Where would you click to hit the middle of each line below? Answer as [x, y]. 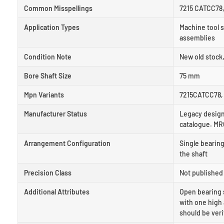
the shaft [193, 153]
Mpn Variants [44, 94]
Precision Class [48, 172]
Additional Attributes [57, 191]
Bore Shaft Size [48, 75]
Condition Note [48, 56]
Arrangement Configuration [67, 143]
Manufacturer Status [55, 113]
